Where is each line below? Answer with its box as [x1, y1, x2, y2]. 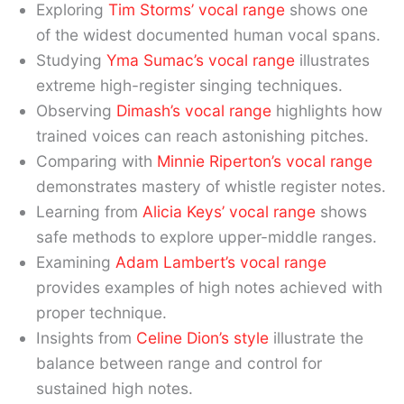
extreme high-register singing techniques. [36, 76, 343, 96]
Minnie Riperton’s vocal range [157, 151, 372, 171]
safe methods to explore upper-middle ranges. [36, 227, 377, 247]
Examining [36, 252, 115, 272]
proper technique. [36, 303, 167, 323]
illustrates [295, 50, 370, 70]
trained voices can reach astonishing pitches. [36, 126, 369, 146]
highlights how [271, 101, 382, 121]
